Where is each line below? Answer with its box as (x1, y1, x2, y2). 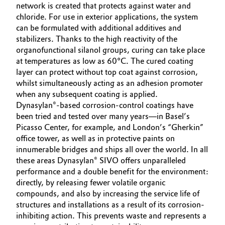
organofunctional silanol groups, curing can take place (16, 45, 205, 55)
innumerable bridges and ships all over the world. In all (16, 145, 208, 154)
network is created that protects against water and (16, 1, 191, 11)
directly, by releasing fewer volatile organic (16, 178, 165, 187)
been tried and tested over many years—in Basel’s (16, 111, 190, 121)
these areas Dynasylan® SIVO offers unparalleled (16, 156, 186, 165)
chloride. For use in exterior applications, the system (16, 12, 198, 22)
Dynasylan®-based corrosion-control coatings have (16, 100, 193, 110)
